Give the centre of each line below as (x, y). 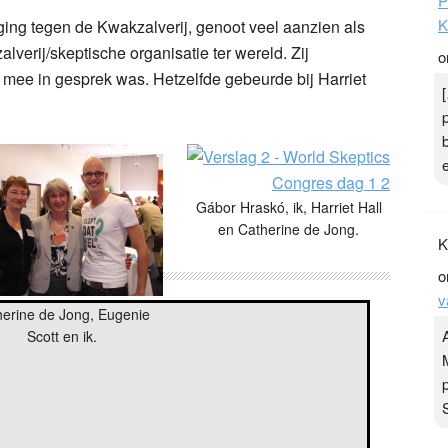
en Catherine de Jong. (288, 228)
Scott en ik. (61, 336)
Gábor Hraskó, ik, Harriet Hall (288, 206)
